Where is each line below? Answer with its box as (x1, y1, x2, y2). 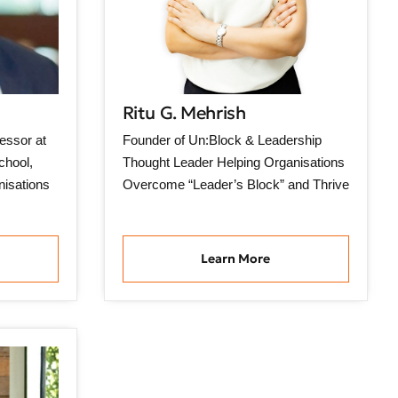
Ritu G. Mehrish (122, 100, 246, 124)
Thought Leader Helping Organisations (122, 154, 345, 170)
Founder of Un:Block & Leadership (122, 131, 322, 147)
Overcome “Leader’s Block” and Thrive (122, 176, 349, 192)
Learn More (201, 251, 271, 267)
